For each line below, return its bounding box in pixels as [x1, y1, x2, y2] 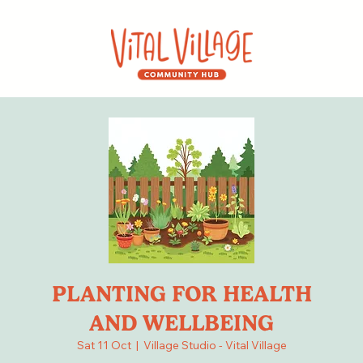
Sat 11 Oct [76, 338, 131, 353]
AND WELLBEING [89, 310, 274, 337]
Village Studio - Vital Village [143, 338, 287, 353]
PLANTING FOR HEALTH [51, 280, 312, 308]
